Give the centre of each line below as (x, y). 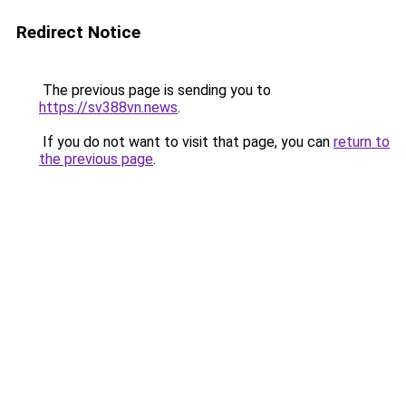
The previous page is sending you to (155, 90)
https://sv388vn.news (108, 107)
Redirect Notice (78, 32)
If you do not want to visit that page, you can (186, 142)
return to (362, 142)
